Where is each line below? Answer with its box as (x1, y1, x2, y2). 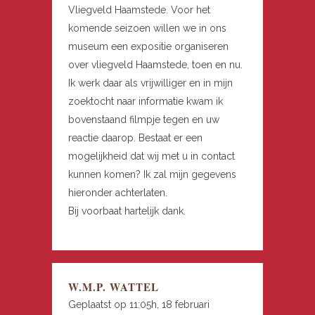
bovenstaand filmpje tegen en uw (68, 114, 219, 126)
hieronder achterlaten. (68, 187, 167, 199)
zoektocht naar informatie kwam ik (68, 96, 223, 108)
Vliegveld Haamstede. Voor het (68, 4, 210, 16)
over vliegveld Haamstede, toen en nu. (68, 59, 243, 71)
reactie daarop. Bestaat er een (68, 132, 202, 144)
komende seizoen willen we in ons (68, 22, 226, 34)
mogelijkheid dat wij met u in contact (68, 150, 235, 162)
